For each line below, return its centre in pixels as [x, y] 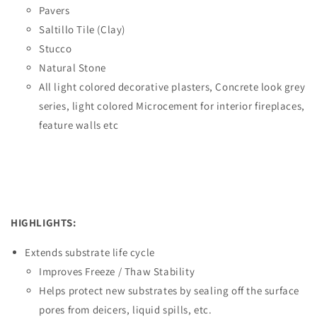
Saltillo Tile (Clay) [82, 29]
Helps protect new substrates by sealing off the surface [169, 290]
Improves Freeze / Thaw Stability [118, 271]
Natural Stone [73, 67]
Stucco [56, 48]
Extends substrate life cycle [90, 252]
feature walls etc [79, 125]
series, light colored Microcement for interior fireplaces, [172, 105]
